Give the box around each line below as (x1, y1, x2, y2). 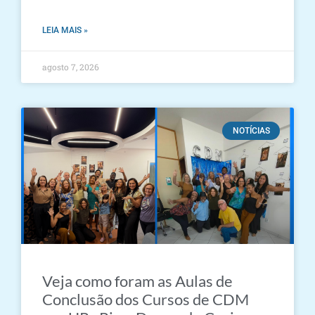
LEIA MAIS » (42, 25, 88, 35)
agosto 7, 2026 (42, 61, 99, 72)
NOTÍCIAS (232, 126, 270, 136)
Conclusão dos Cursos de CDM (42, 290, 249, 309)
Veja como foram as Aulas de (42, 271, 233, 290)
